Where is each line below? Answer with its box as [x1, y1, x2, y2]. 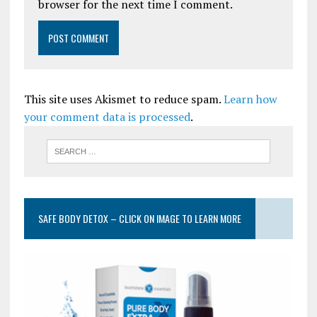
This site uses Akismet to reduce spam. [23, 91, 224, 107]
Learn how [223, 91, 277, 107]
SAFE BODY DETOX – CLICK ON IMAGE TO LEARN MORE [38, 210, 241, 226]
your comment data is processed [23, 108, 190, 125]
